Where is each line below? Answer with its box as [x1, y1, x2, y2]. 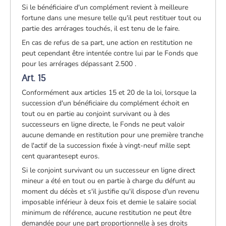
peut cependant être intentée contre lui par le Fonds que [22, 48, 198, 58]
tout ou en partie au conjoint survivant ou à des [22, 108, 171, 119]
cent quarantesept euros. [22, 151, 100, 161]
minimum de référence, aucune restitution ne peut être [22, 207, 192, 217]
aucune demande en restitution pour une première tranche [22, 130, 204, 140]
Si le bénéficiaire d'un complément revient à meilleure [22, 2, 189, 12]
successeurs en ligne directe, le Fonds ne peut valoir [22, 119, 185, 129]
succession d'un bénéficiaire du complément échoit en [22, 98, 190, 108]
